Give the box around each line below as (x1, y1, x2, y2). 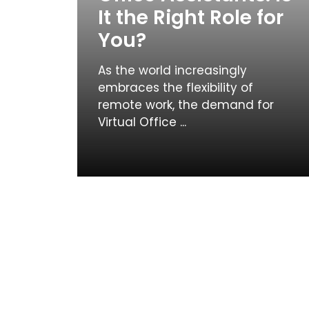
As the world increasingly (98, 62, 247, 79)
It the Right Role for (98, 4, 283, 31)
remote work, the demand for (98, 97, 274, 113)
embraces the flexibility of (98, 79, 253, 96)
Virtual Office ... (98, 114, 186, 130)
